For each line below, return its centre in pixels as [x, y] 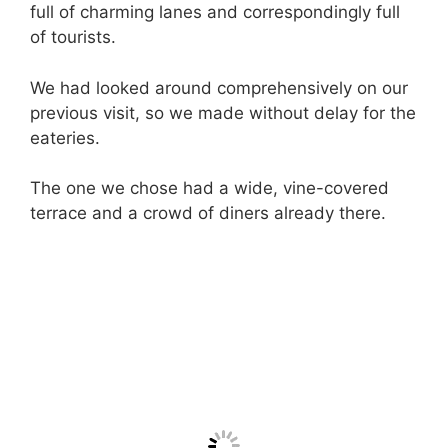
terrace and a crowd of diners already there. [208, 213]
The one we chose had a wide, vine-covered [209, 188]
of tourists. [73, 37]
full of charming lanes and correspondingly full [215, 12]
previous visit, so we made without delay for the [223, 112]
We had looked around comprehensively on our [219, 87]
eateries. [65, 137]
